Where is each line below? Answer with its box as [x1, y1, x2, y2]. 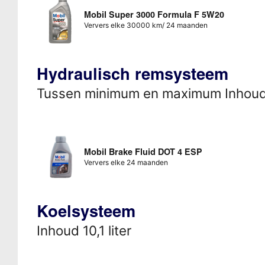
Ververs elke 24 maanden [83, 157, 168, 167]
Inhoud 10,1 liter [36, 222, 131, 238]
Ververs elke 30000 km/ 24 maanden [83, 20, 208, 30]
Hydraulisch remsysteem [36, 63, 228, 84]
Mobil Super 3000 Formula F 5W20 [83, 9, 224, 20]
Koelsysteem [36, 201, 135, 221]
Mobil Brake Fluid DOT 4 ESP [83, 146, 202, 157]
